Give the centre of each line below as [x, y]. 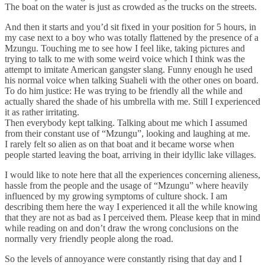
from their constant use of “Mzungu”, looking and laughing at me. [127, 133]
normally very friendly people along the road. [89, 238]
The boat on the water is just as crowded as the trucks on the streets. [131, 7]
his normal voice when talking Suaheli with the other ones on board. [132, 80]
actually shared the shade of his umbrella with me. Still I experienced [132, 101]
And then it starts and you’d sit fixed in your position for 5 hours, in [130, 27]
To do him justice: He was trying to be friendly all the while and [124, 91]
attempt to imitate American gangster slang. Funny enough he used [129, 69]
